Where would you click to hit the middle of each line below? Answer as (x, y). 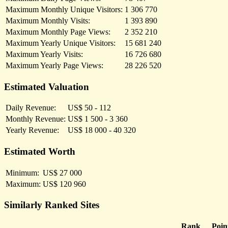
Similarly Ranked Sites (52, 205)
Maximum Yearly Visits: (44, 54)
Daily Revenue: (31, 108)
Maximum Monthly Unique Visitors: (64, 9)
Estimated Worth (40, 152)
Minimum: (22, 173)
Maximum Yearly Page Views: (54, 65)
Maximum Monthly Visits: (48, 20)
